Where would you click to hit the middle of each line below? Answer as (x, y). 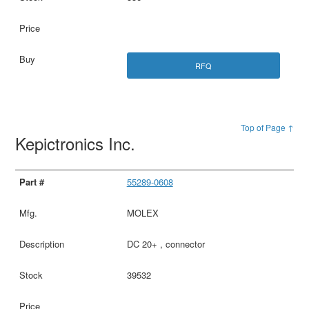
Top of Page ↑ (267, 127)
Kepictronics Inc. (78, 143)
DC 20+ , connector (166, 243)
